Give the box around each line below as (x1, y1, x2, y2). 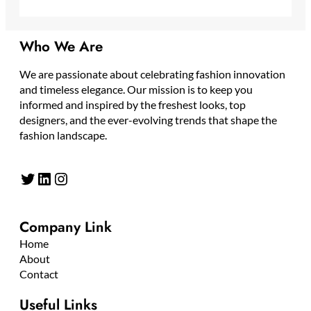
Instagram (52, 167, 66, 188)
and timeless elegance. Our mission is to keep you (19, 83, 253, 96)
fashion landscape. (19, 128, 107, 142)
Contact (19, 267, 58, 281)
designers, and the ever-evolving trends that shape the (19, 113, 277, 127)
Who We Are (19, 36, 103, 58)
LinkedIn (35, 167, 44, 188)
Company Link (19, 217, 112, 238)
